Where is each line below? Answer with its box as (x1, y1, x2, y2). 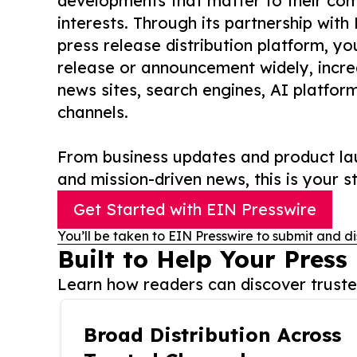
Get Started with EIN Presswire (73, 199, 316, 220)
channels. (57, 102, 128, 123)
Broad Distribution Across (84, 323, 341, 347)
